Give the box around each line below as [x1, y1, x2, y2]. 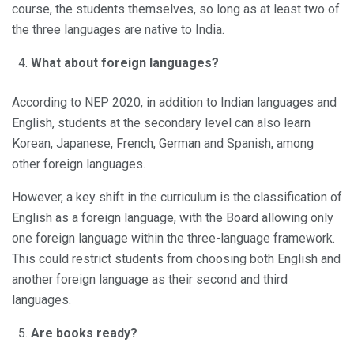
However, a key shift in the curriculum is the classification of [12, 189, 342, 205]
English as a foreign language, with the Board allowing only [12, 209, 333, 225]
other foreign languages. [12, 156, 145, 171]
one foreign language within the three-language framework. [12, 230, 335, 246]
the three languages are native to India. [12, 21, 224, 37]
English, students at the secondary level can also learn [12, 115, 311, 130]
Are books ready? [31, 325, 137, 341]
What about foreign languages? [31, 55, 219, 70]
